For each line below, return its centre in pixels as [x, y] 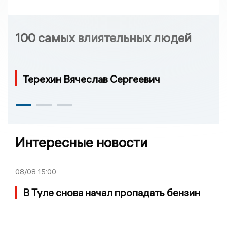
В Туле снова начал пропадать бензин [111, 193]
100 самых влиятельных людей [103, 37]
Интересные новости [81, 143]
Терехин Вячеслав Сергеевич [91, 79]
